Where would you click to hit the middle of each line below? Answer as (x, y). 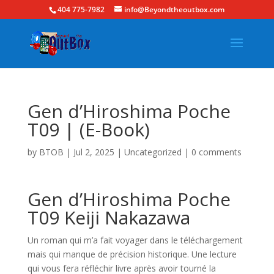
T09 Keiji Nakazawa (109, 217)
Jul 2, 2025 (94, 152)
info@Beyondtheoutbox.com (175, 9)
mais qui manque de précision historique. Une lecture (132, 254)
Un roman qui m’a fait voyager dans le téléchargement (135, 240)
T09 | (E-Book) (88, 129)
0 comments (216, 152)
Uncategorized (153, 152)
